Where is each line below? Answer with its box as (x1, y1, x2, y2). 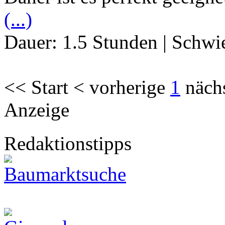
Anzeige (4, 99, 69, 121)
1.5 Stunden (62, 31, 158, 53)
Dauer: (4, 31, 62, 53)
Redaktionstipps (4, 133, 132, 155)
